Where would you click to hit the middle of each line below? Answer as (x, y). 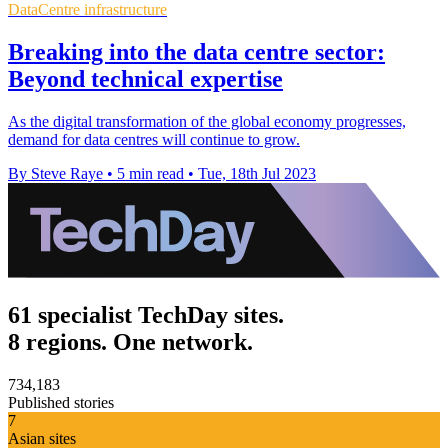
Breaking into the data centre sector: (196, 51)
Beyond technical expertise (145, 78)
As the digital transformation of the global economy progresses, (207, 121)
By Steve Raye (55, 173)
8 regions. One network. (130, 341)
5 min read (150, 173)
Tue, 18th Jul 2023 (257, 173)
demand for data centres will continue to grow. (154, 139)
